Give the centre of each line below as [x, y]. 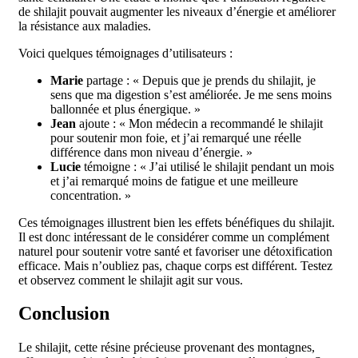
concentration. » [91, 195]
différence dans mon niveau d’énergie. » [151, 152]
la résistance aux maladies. [85, 26]
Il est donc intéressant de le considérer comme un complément [174, 237]
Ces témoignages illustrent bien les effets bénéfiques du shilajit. [177, 222]
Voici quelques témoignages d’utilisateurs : [125, 53]
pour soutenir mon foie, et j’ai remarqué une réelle [176, 137]
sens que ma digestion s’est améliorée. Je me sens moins [191, 94]
